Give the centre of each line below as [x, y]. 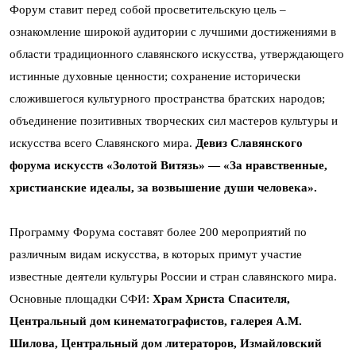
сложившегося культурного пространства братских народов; [167, 99]
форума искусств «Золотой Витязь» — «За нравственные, [168, 165]
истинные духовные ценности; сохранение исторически [155, 76]
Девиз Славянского [249, 143]
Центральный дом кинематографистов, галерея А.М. [156, 321]
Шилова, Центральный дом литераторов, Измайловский [166, 343]
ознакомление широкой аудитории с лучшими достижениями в [173, 32]
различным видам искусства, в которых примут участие [156, 254]
